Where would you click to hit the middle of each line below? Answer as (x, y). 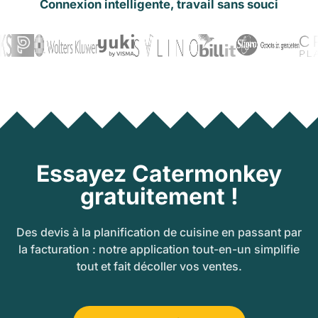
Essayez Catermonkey (159, 173)
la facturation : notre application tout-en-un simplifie (159, 249)
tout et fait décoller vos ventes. (159, 266)
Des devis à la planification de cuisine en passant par (159, 232)
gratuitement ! (159, 196)
